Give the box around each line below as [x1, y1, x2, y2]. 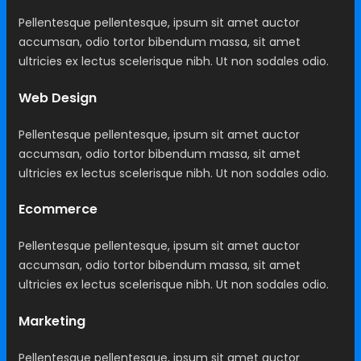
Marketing [19, 311, 85, 330]
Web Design [19, 88, 97, 107]
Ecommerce [19, 200, 98, 219]
